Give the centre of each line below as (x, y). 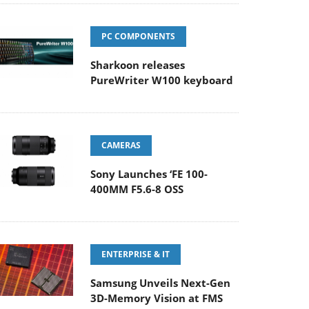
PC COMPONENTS (138, 36)
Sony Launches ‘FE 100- (149, 174)
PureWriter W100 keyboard (162, 80)
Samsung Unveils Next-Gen (160, 283)
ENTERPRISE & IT (136, 254)
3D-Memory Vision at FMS (157, 298)
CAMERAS (121, 145)
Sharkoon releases (138, 65)
